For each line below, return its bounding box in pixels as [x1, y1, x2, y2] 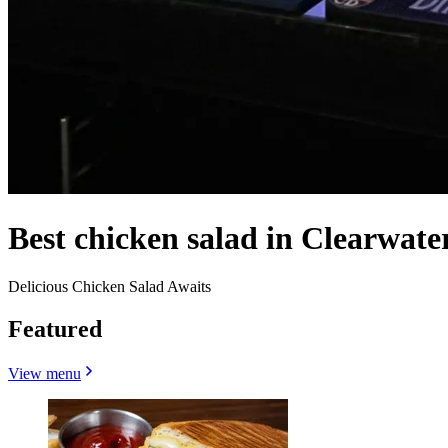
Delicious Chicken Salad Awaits [8, 278, 211, 296]
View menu [8, 364, 81, 382]
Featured [8, 316, 102, 343]
